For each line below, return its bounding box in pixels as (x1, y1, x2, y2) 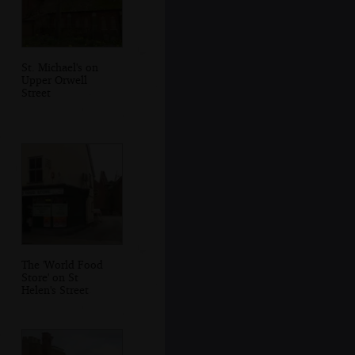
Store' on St (21, 270, 78, 284)
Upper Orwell (21, 72, 87, 86)
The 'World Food (21, 258, 103, 272)
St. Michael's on (21, 59, 98, 74)
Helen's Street (21, 283, 89, 297)
